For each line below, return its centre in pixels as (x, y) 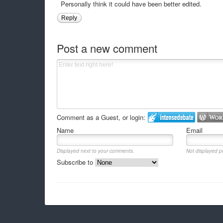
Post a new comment (107, 48)
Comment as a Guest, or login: (101, 117)
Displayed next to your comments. (95, 151)
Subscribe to (76, 162)
